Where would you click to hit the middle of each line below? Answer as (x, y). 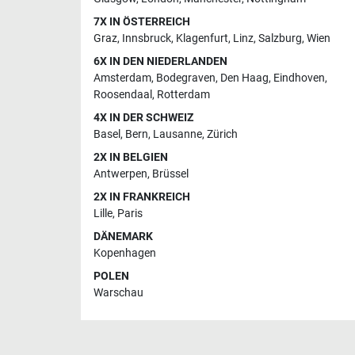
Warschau (118, 292)
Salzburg (280, 38)
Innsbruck (147, 38)
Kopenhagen (125, 253)
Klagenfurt (202, 38)
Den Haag (244, 78)
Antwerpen (120, 174)
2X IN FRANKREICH (142, 197)
